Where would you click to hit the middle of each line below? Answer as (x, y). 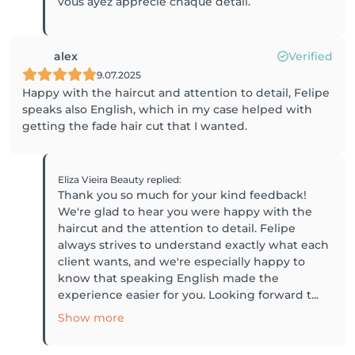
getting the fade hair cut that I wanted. (135, 126)
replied (163, 179)
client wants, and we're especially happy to (182, 261)
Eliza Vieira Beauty (103, 179)
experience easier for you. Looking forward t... (189, 295)
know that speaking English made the (169, 278)
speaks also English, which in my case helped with (167, 109)
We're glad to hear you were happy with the (185, 212)
